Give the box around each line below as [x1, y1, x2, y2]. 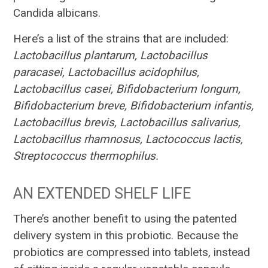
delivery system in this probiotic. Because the [13, 229, 239, 243]
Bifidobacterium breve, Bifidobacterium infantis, [13, 99, 254, 113]
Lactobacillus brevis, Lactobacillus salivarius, [13, 115, 241, 130]
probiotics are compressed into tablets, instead [13, 245, 251, 260]
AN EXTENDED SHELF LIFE [13, 185, 191, 203]
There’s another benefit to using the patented [13, 212, 237, 226]
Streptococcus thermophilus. [13, 149, 159, 163]
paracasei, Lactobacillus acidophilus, [13, 65, 200, 80]
